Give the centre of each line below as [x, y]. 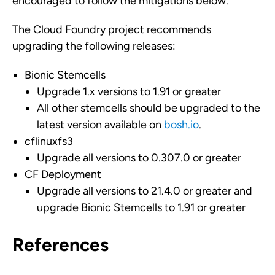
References [60, 245]
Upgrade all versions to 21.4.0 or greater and [145, 191]
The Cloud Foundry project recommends [112, 29]
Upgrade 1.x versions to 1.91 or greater [129, 91]
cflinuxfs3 [49, 141]
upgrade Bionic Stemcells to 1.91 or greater [141, 207]
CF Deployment [63, 174]
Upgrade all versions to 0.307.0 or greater [139, 158]
